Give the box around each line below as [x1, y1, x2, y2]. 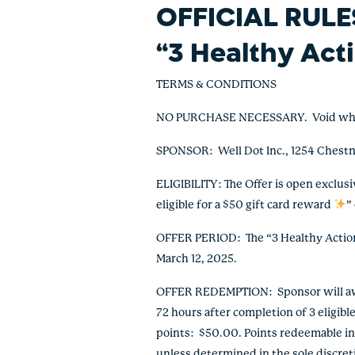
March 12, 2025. [156, 254, 238, 265]
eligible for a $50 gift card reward [156, 200, 334, 211]
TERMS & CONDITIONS [156, 80, 277, 90]
